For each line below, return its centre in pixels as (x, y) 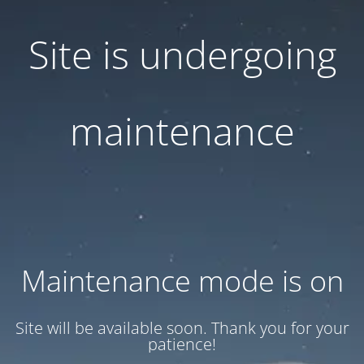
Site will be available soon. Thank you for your (182, 328)
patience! (182, 344)
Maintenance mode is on (182, 281)
